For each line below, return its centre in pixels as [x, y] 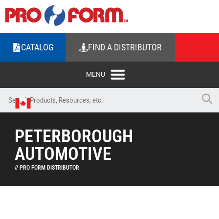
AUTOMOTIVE [63, 154]
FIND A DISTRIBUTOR [125, 47]
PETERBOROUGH [74, 136]
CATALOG [37, 47]
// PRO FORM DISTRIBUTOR [47, 168]
